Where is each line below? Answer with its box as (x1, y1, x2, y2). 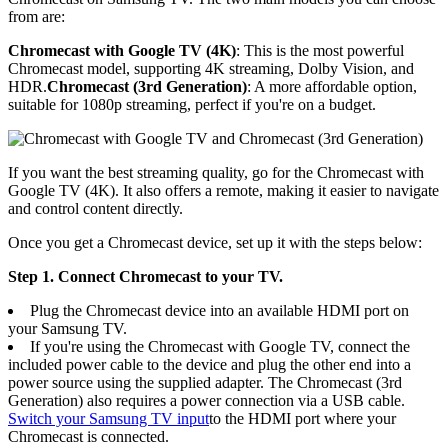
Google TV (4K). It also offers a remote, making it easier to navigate (8, 182, 439, 200)
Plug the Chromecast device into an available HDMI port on (30, 302, 409, 320)
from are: (8, 8, 65, 26)
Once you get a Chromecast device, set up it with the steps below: (8, 234, 422, 252)
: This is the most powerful (236, 42, 404, 60)
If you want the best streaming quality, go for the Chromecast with (8, 164, 424, 182)
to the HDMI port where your (209, 410, 396, 428)
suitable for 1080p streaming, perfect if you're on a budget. (8, 96, 376, 114)
